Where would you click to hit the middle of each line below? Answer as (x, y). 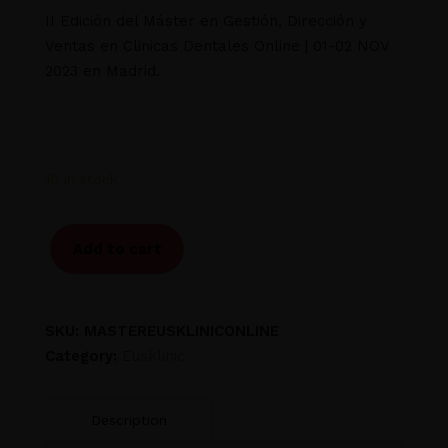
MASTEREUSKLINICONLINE (181, 330)
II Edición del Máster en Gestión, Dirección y (206, 20)
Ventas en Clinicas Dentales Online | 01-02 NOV (217, 45)
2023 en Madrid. (102, 70)
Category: (83, 355)
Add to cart (117, 248)
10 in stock (81, 178)
